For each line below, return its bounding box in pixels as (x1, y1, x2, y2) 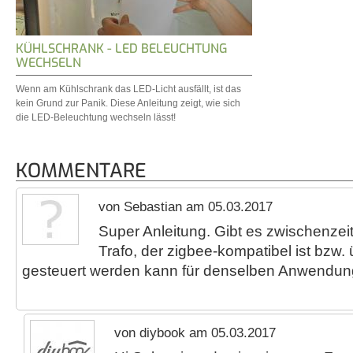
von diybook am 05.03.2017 (114, 325, 276, 340)
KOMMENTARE (16, 158, 147, 184)
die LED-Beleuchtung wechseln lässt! (16, 112, 176, 124)
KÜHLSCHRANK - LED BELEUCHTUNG (16, 40, 228, 58)
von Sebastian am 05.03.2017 (98, 199, 273, 215)
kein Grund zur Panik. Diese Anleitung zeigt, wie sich (16, 98, 240, 110)
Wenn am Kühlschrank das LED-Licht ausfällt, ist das (16, 84, 241, 95)
